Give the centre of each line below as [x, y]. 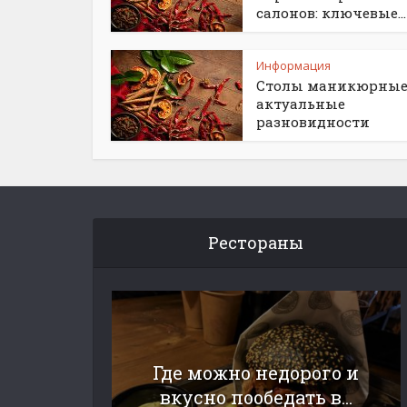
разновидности [313, 122]
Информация [293, 65]
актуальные [301, 104]
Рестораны [256, 243]
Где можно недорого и [256, 372]
